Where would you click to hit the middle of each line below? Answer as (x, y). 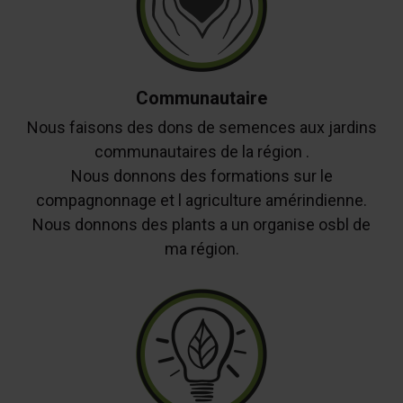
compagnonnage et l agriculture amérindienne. (201, 200)
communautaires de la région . (201, 151)
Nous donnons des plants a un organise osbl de (201, 224)
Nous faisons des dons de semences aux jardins (201, 127)
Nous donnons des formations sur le (201, 175)
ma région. (201, 248)
